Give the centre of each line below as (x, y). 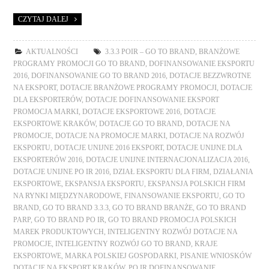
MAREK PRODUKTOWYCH (59, 231)
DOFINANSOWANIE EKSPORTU (202, 63)
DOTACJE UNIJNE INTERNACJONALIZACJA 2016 (167, 159)
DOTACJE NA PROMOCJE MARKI (111, 135)
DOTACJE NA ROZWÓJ (207, 135)
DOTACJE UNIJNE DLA (204, 147)
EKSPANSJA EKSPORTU (105, 183)
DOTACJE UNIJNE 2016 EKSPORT (109, 147)
